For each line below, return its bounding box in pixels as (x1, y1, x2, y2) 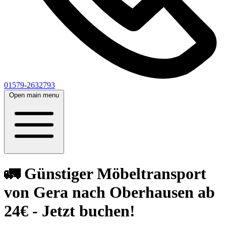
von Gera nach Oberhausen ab (4, 183, 215, 202)
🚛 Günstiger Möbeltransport (4, 164, 206, 183)
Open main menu (9, 91, 59, 99)
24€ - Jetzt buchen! (4, 202, 135, 220)
